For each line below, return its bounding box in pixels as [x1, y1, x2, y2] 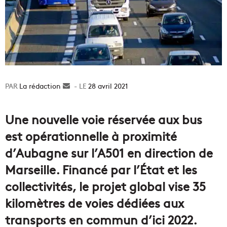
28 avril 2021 [88, 80, 128, 91]
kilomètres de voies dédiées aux [5, 194, 184, 211]
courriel [70, 101, 95, 112]
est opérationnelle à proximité [5, 127, 177, 144]
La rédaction [19, 80, 61, 91]
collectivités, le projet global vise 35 [5, 177, 206, 194]
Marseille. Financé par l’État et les [5, 160, 197, 177]
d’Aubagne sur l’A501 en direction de [5, 143, 213, 161]
